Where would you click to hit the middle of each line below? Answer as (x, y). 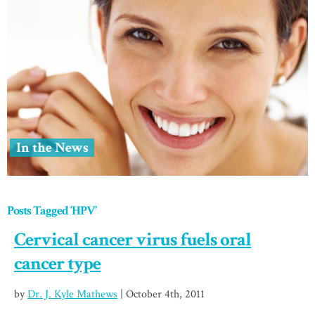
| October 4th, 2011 (161, 295)
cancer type (57, 264)
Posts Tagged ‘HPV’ (52, 211)
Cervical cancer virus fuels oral (133, 240)
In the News (52, 148)
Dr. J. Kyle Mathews (72, 295)
